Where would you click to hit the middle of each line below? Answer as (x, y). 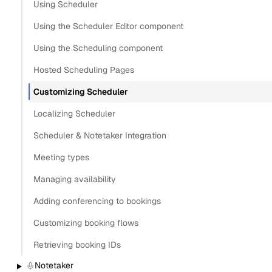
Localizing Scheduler (74, 113)
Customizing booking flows (86, 223)
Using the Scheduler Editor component (108, 26)
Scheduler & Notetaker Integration (100, 135)
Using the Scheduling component (98, 48)
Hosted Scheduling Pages (83, 70)
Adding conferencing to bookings (97, 201)
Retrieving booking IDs (77, 244)
